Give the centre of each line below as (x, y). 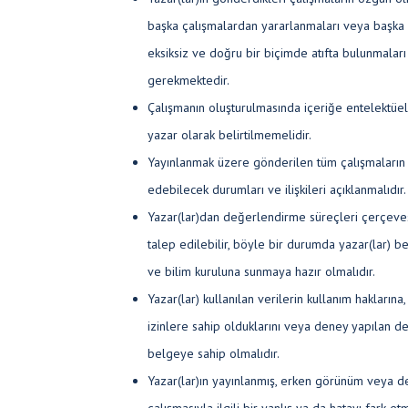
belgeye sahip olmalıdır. (214, 353)
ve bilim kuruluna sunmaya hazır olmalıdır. (261, 271)
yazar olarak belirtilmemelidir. (229, 135)
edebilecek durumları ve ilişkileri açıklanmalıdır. (277, 189)
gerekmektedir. (189, 80)
